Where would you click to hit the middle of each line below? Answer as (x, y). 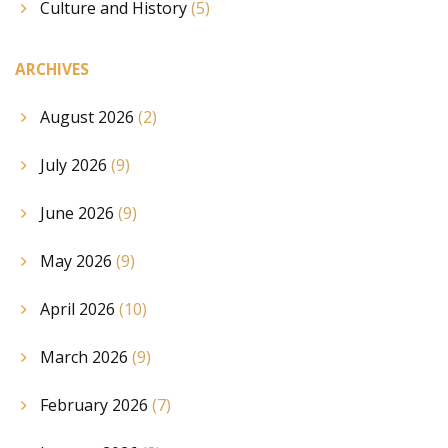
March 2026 (86, 357)
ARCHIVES (52, 70)
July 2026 (75, 165)
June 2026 (79, 213)
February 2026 (96, 405)
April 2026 (79, 309)
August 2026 (89, 117)
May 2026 (78, 261)
